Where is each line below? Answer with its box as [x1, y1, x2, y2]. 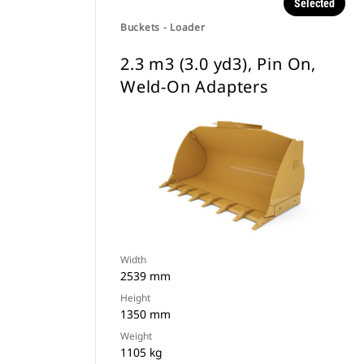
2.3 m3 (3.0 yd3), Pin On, [120, 53, 317, 75]
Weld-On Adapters [120, 76, 269, 97]
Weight [120, 329, 152, 343]
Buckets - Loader [120, 20, 206, 34]
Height [120, 291, 150, 305]
